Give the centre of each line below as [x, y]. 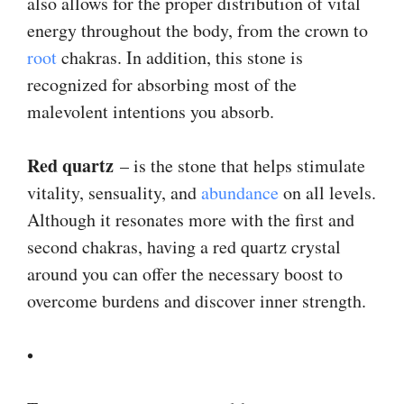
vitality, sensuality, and [114, 192]
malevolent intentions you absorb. [151, 111]
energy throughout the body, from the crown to [197, 30]
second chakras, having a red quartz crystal [184, 246]
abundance [240, 192]
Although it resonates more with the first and [191, 219]
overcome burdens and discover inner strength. [197, 300]
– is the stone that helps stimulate [239, 165]
